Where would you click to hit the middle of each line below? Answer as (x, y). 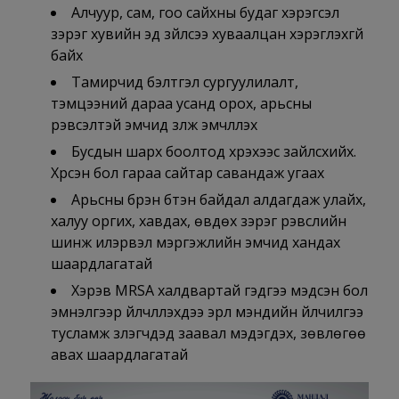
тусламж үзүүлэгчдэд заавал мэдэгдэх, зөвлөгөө (208, 334)
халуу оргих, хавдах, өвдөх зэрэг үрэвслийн (198, 221)
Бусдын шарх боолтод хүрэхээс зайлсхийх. (213, 152)
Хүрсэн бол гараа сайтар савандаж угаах (187, 173)
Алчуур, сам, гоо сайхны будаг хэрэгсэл (205, 13)
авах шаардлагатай (119, 355)
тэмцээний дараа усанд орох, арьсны (181, 104)
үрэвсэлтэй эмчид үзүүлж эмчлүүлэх (154, 125)
